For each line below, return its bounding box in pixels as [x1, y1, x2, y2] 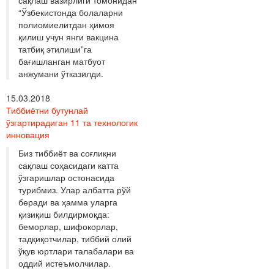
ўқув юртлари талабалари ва [18, 244, 134, 257]
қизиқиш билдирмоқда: [18, 207, 109, 220]
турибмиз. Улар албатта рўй [18, 183, 131, 196]
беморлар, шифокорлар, [18, 220, 118, 232]
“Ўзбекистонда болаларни [18, 6, 123, 18]
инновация [6, 128, 50, 141]
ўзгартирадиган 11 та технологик [6, 116, 138, 128]
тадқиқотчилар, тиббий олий [18, 232, 131, 245]
